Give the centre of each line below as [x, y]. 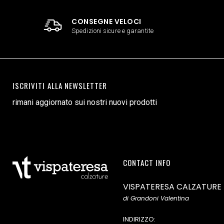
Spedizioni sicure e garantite [112, 31]
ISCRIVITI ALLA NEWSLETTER [60, 86]
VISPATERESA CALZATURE [172, 187]
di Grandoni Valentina [156, 198]
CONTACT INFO [147, 163]
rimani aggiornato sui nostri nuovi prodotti [85, 102]
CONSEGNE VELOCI [106, 22]
